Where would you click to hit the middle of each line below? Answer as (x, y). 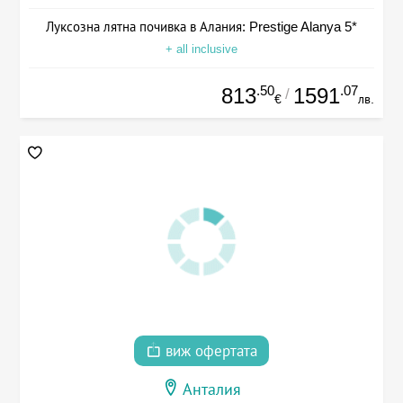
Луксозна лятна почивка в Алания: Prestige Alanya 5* (201, 26)
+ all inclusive (201, 49)
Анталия (212, 390)
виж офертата (209, 352)
